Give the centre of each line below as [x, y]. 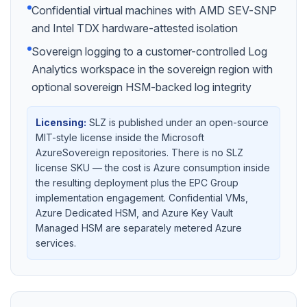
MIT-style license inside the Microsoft [120, 137]
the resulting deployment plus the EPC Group [137, 183]
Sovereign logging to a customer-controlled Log [149, 51]
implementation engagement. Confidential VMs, [142, 198]
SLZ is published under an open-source [179, 122]
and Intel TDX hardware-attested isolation [135, 28]
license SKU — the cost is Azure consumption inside [153, 168]
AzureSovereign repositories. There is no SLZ [139, 152]
